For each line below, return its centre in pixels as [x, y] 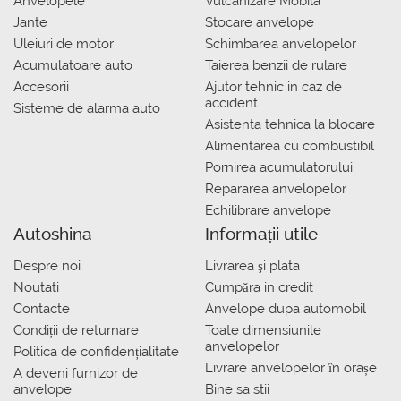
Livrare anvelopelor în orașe [291, 368]
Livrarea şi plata [252, 266]
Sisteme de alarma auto [87, 109]
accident [231, 103]
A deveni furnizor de [76, 374]
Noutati [36, 288]
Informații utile [261, 234]
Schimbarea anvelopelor [281, 44]
